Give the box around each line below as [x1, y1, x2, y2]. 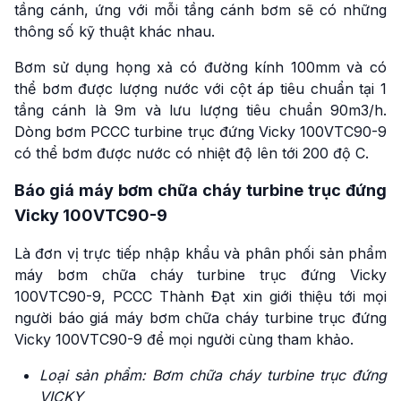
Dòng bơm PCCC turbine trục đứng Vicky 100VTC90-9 [14, 123, 387, 141]
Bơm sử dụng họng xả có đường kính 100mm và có [14, 58, 387, 76]
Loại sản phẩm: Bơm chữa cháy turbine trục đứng [39, 366, 387, 384]
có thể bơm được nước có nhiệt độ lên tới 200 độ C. [14, 144, 369, 162]
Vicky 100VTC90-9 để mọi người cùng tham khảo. [14, 330, 354, 348]
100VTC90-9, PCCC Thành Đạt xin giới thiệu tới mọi [14, 287, 387, 305]
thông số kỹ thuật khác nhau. [14, 22, 215, 40]
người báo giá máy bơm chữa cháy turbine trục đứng [14, 309, 387, 327]
